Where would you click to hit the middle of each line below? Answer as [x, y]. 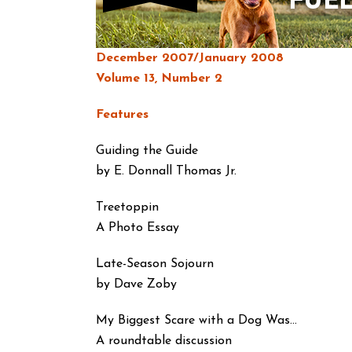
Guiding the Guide [147, 151]
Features [122, 115]
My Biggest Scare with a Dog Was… [196, 321]
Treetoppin [127, 207]
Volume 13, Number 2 [159, 79]
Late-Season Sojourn [155, 264]
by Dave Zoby [136, 284]
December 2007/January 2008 [190, 58]
